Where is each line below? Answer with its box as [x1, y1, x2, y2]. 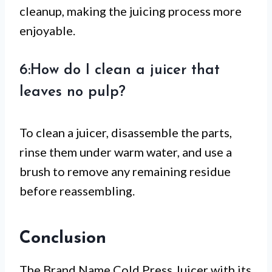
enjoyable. [19, 23, 75, 38]
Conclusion [19, 230, 106, 248]
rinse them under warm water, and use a [19, 144, 232, 160]
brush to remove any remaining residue [19, 164, 231, 179]
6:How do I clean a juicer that [19, 63, 220, 78]
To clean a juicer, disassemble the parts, [19, 125, 232, 140]
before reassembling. [19, 183, 135, 199]
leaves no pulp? [19, 85, 126, 100]
